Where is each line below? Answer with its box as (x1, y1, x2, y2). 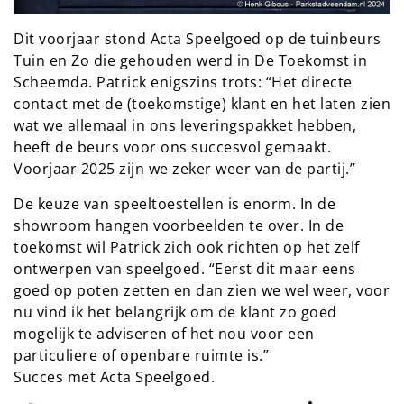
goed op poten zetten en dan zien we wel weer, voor (14, 280, 390, 300)
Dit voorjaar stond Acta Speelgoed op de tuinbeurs (14, 28, 381, 49)
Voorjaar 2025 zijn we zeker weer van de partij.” (14, 158, 355, 179)
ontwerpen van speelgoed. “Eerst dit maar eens (14, 258, 356, 279)
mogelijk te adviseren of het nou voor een (14, 323, 315, 344)
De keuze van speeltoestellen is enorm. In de (14, 193, 335, 214)
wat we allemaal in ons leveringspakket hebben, (14, 115, 356, 135)
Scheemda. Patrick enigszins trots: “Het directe (14, 71, 353, 92)
